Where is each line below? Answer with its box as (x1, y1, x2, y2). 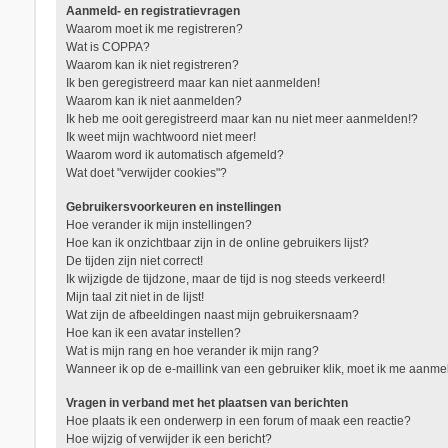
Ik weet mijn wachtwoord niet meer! (65, 129, 256, 144)
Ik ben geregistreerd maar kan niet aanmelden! (65, 75, 320, 90)
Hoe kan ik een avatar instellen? (65, 325, 241, 340)
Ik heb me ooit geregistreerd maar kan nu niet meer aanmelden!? (65, 111, 418, 126)
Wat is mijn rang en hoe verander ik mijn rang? (65, 343, 319, 358)
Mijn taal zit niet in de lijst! (65, 289, 204, 304)
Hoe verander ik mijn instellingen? (65, 217, 252, 232)
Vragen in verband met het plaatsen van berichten (65, 395, 348, 410)
